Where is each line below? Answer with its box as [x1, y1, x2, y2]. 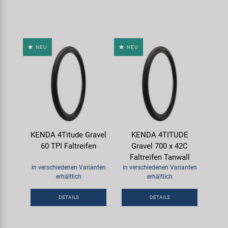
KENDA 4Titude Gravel [31, 130, 106, 139]
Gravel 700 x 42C [131, 141, 188, 151]
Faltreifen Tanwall [129, 152, 190, 162]
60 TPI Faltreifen [41, 141, 96, 151]
